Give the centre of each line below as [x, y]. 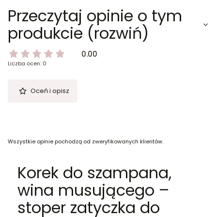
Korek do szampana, [94, 172]
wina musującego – [93, 190]
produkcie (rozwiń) [78, 33]
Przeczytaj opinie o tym [95, 16]
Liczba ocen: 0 [27, 64]
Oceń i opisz [50, 91]
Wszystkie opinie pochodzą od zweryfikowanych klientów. [85, 142]
